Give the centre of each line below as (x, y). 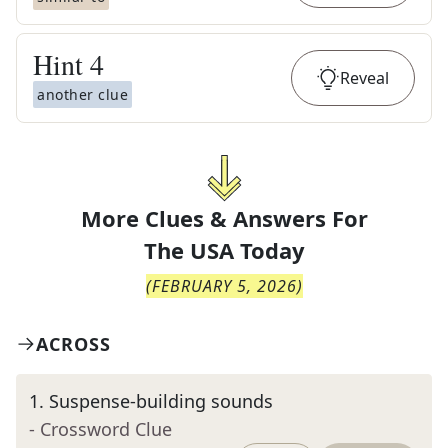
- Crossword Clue (100, 429)
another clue (82, 94)
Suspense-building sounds (161, 401)
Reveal (364, 78)
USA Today (247, 250)
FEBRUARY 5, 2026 (224, 286)
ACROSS (73, 344)
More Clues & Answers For (224, 218)
